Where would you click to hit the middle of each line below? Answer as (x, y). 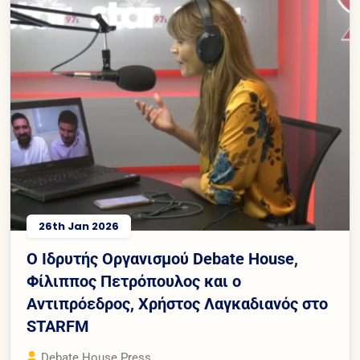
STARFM (58, 326)
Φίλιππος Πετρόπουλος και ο (134, 281)
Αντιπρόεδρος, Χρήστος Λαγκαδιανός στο (177, 303)
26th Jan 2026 (79, 226)
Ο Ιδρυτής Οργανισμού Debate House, (162, 258)
